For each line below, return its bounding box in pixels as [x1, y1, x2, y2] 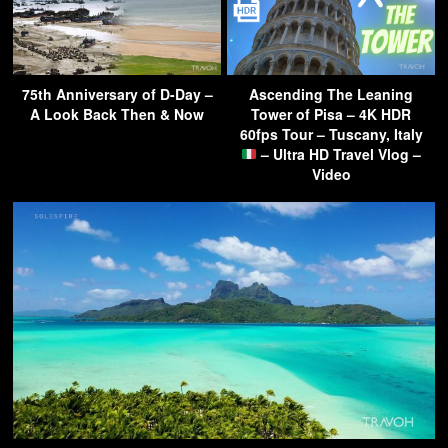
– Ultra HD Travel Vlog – [256, 143, 421, 164]
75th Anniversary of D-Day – [21, 83, 213, 104]
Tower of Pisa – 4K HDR [251, 103, 411, 124]
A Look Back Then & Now [30, 103, 204, 124]
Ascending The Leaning [249, 83, 413, 104]
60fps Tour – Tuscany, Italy [239, 123, 423, 144]
